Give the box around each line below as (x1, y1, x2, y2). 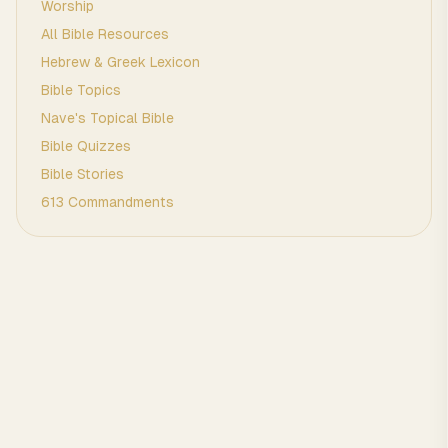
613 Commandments (41, 194, 174, 210)
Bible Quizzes (41, 138, 131, 154)
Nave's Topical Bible (41, 110, 174, 126)
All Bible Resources (41, 26, 169, 42)
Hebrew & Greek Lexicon (41, 54, 200, 70)
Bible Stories (41, 166, 124, 182)
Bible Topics (41, 82, 121, 98)
